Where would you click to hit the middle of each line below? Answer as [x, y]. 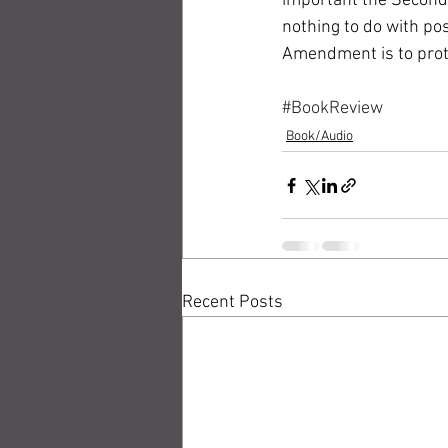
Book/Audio [319, 136]
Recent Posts [232, 302]
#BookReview [332, 108]
